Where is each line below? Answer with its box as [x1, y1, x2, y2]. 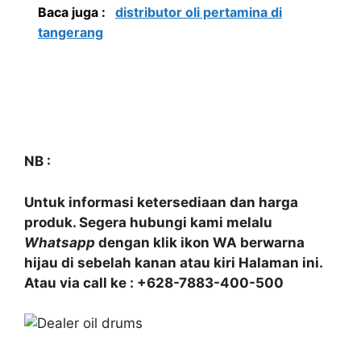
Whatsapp [24, 234, 95, 251]
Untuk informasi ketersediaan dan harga [24, 193, 298, 210]
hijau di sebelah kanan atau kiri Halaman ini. [24, 254, 322, 271]
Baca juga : [38, 4, 109, 20]
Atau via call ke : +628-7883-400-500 [24, 274, 284, 291]
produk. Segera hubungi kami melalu [24, 214, 272, 230]
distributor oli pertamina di [115, 4, 282, 20]
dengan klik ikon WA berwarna [95, 234, 305, 251]
